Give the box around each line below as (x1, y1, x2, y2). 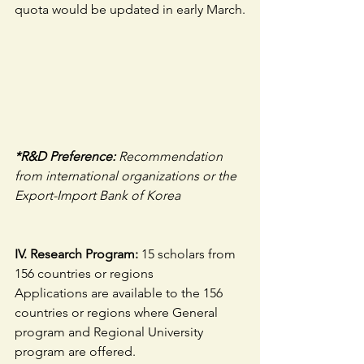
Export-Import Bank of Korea (15, 188, 180, 204)
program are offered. (15, 344, 136, 360)
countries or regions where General (15, 305, 221, 321)
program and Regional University (15, 324, 206, 340)
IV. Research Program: (15, 246, 138, 262)
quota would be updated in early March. (15, 2, 245, 18)
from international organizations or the (15, 168, 240, 184)
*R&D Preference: (15, 149, 119, 165)
